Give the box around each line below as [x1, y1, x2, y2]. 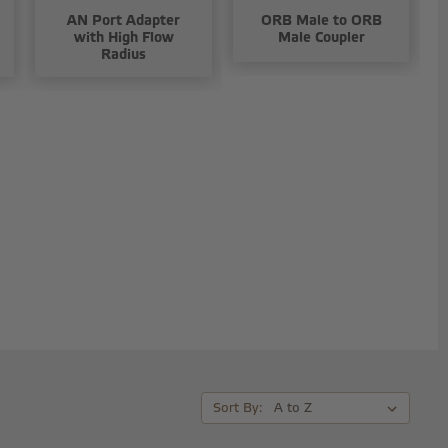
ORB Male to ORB [260, 11, 382, 29]
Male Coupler [277, 28, 365, 46]
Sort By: [212, 400, 263, 415]
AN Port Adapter [67, 11, 181, 29]
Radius [101, 45, 147, 63]
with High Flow [73, 28, 174, 46]
